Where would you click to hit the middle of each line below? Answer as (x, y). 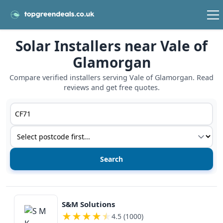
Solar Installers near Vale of (111, 46)
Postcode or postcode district (65, 108)
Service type (32, 131)
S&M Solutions (88, 204)
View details (28, 192)
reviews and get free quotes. (111, 88)
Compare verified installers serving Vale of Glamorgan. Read (111, 78)
